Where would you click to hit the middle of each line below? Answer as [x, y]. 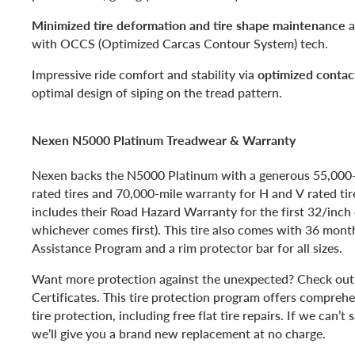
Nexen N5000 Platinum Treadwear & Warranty [164, 139]
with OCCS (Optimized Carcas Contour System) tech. [180, 43]
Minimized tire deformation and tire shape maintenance [189, 25]
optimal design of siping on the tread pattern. [157, 92]
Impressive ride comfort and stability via [145, 74]
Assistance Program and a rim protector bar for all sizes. [187, 248]
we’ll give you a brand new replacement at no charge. [179, 334]
